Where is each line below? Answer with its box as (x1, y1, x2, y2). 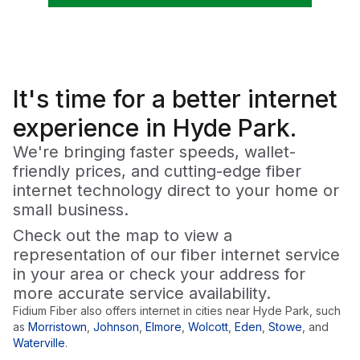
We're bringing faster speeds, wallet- (13, 142, 296, 162)
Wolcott (188, 320, 228, 334)
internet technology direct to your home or (13, 181, 339, 201)
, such (309, 304, 341, 318)
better (172, 84, 241, 114)
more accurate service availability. (13, 284, 271, 304)
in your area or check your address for (13, 264, 305, 284)
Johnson (93, 320, 139, 334)
